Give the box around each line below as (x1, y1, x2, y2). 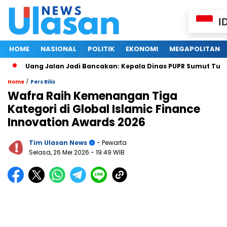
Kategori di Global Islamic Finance (8, 101, 200, 118)
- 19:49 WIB (91, 148, 125, 157)
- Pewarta (95, 138, 127, 147)
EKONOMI (126, 44, 158, 54)
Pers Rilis (30, 78, 55, 86)
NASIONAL (41, 44, 77, 54)
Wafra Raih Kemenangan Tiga (8, 88, 177, 104)
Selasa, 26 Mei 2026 (29, 148, 91, 157)
